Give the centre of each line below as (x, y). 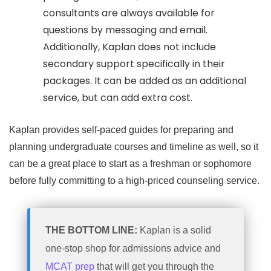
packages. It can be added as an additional (144, 80)
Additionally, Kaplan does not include (129, 47)
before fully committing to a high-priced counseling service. (134, 180)
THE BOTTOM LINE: (93, 230)
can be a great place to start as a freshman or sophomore (130, 163)
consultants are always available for (129, 13)
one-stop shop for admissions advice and (133, 248)
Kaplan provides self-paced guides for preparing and (121, 129)
